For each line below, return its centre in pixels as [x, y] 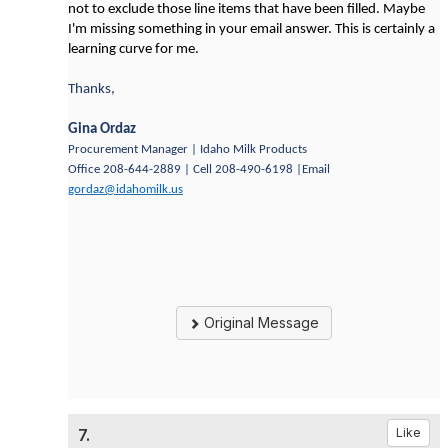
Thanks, [91, 89]
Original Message [259, 322]
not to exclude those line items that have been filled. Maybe [246, 9]
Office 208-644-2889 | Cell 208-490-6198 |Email [199, 169]
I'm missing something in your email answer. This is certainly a [251, 29]
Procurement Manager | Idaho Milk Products [187, 149]
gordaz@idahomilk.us [125, 189]
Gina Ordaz [102, 129]
